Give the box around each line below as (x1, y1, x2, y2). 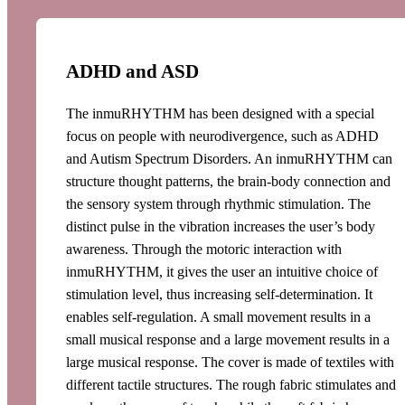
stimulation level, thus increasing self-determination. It (66, 287, 372, 303)
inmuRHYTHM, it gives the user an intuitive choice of (66, 264, 378, 280)
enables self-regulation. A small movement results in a (66, 309, 371, 325)
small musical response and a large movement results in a (66, 332, 390, 348)
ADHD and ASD (66, 61, 199, 83)
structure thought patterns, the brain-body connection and (66, 174, 391, 190)
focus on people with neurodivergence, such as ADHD (66, 128, 379, 145)
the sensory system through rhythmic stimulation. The (66, 196, 371, 212)
